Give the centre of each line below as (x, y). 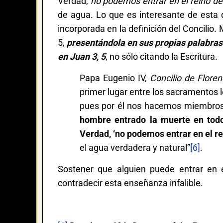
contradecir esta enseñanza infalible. (130, 183)
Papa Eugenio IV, (114, 78)
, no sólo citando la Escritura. (162, 56)
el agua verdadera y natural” (135, 147)
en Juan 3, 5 (82, 56)
